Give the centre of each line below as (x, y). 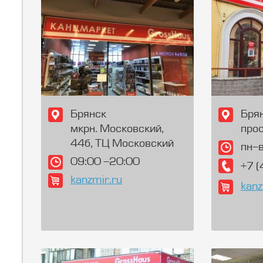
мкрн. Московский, (117, 129)
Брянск (88, 115)
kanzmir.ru (96, 181)
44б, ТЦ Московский (122, 144)
